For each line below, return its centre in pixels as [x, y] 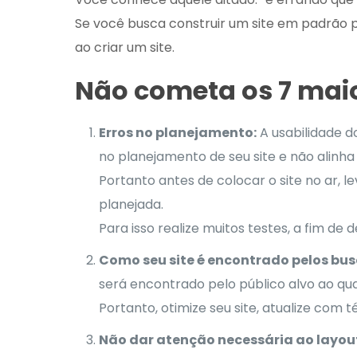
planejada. [131, 204]
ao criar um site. [124, 47]
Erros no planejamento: [177, 132]
